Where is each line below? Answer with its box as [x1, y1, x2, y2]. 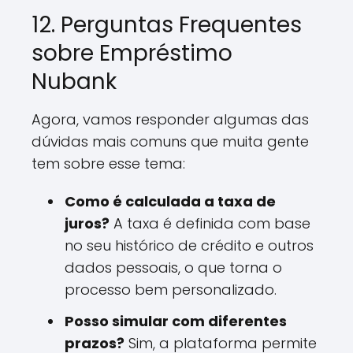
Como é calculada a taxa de [65, 191, 276, 211]
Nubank [32, 66, 117, 97]
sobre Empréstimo [32, 38, 232, 69]
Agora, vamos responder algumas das [32, 110, 309, 129]
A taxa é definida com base [110, 214, 310, 233]
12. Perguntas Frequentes [32, 9, 302, 40]
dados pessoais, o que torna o [65, 258, 282, 277]
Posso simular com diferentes [65, 311, 287, 331]
